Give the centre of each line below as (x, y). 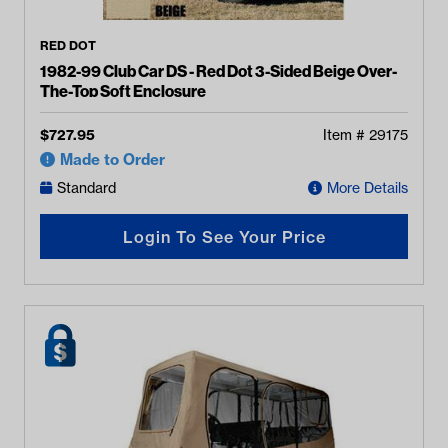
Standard (86, 188)
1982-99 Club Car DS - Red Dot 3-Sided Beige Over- (218, 71)
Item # (346, 135)
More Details (367, 188)
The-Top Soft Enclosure (123, 91)
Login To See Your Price (224, 236)
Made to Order (112, 159)
